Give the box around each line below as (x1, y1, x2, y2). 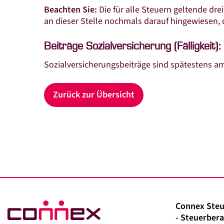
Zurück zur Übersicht (53, 88, 134, 101)
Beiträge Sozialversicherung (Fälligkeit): (44, 41, 220, 52)
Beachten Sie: (44, 3, 99, 16)
